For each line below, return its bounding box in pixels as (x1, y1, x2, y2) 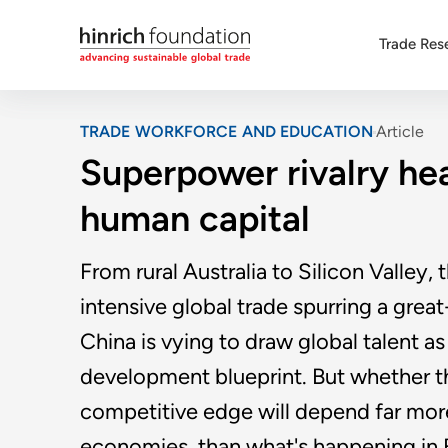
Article (375, 122, 424, 141)
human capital (80, 197, 310, 240)
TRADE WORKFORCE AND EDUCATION (80, 122, 373, 141)
